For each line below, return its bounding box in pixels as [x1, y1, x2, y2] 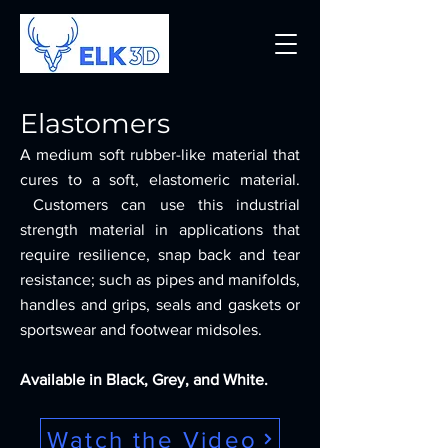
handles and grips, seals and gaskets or [20, 296, 300, 313]
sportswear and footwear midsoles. [20, 321, 262, 338]
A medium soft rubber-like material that [20, 146, 300, 163]
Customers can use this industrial [20, 196, 300, 213]
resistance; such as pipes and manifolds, [20, 271, 300, 288]
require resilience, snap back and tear [20, 246, 300, 263]
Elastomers [20, 107, 170, 140]
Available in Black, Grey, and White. [20, 371, 276, 388]
